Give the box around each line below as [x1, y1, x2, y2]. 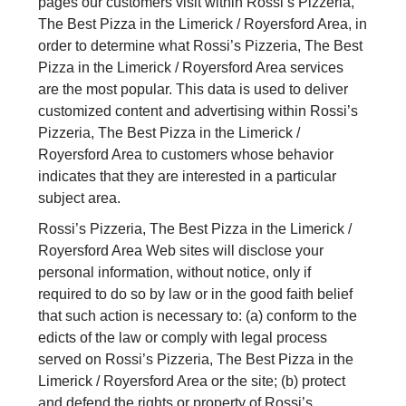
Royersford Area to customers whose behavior [38, 147, 334, 163]
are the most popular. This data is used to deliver [38, 82, 349, 98]
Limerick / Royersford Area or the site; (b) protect [38, 373, 346, 390]
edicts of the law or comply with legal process [38, 330, 328, 346]
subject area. [38, 190, 121, 207]
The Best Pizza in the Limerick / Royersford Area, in [38, 16, 368, 33]
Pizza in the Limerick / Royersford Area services [38, 60, 344, 76]
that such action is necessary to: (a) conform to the [38, 308, 358, 324]
